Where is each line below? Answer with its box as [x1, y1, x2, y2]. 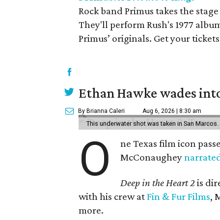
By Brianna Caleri [78, 108, 125, 114]
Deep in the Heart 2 [120, 177, 195, 189]
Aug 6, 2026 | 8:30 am [142, 108, 201, 114]
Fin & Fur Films [147, 191, 210, 202]
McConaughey [120, 151, 185, 163]
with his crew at [79, 191, 147, 202]
